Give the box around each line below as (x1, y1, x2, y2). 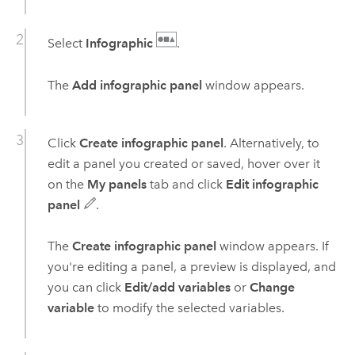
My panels (86, 176, 147, 192)
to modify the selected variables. (94, 300, 284, 316)
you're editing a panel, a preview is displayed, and (47, 259, 336, 275)
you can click (47, 280, 124, 296)
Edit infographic (225, 176, 319, 192)
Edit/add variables (124, 280, 231, 296)
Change (249, 280, 295, 296)
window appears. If (216, 239, 329, 254)
